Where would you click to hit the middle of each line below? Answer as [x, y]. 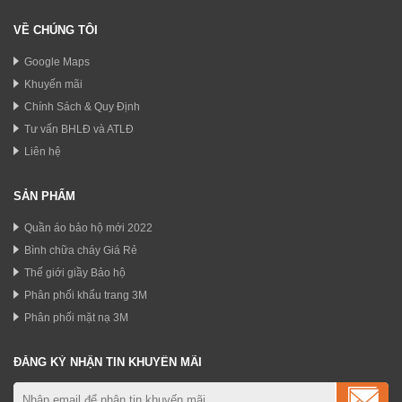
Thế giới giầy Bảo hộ [75, 272]
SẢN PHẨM [44, 196]
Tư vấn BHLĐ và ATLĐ [79, 128]
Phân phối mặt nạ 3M [76, 317]
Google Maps [57, 61]
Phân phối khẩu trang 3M [86, 294]
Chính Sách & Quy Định [82, 106]
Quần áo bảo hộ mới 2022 [88, 227]
